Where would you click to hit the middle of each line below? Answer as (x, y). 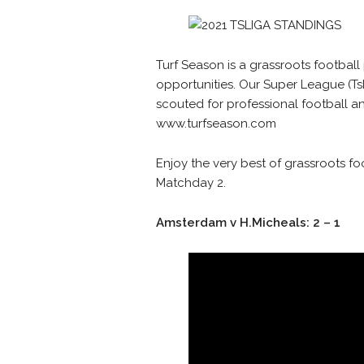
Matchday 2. (191, 183)
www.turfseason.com (216, 124)
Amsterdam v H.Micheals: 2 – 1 (248, 223)
